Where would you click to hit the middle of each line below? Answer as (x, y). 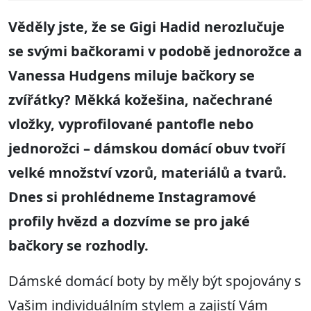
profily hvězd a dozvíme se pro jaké (129, 221)
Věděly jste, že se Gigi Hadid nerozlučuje (146, 27)
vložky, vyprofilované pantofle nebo (131, 124)
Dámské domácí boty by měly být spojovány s (155, 281)
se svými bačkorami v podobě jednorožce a (155, 51)
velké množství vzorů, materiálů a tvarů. (148, 173)
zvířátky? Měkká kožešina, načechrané (141, 100)
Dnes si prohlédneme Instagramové (132, 197)
